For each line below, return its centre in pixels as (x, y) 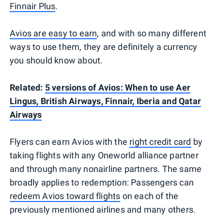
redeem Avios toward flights (65, 196)
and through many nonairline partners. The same (106, 169)
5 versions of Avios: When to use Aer (118, 87)
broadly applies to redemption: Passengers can (102, 182)
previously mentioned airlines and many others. (103, 209)
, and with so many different (152, 33)
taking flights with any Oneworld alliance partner (104, 155)
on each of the (149, 196)
